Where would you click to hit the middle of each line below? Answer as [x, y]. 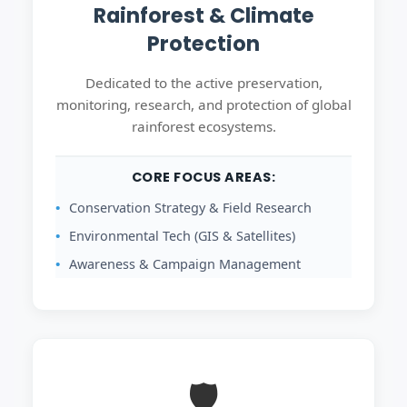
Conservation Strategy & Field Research [190, 208]
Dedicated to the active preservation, [203, 83]
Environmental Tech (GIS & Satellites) [182, 236]
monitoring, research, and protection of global [203, 104]
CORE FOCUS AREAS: [203, 177]
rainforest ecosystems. [203, 126]
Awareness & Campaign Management [185, 264]
